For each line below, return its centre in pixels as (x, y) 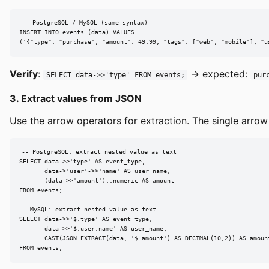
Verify (24, 74)
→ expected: (219, 74)
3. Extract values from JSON (76, 98)
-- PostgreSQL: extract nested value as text (99, 152)
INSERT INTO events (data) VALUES (77, 32)
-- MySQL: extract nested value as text (88, 210)
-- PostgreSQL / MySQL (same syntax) (84, 23)
